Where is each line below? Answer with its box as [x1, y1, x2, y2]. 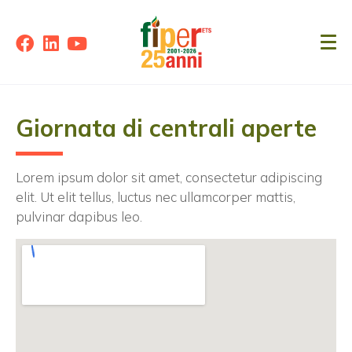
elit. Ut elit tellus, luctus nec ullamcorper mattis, [16, 189, 295, 206]
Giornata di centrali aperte [16, 113, 317, 144]
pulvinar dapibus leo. [16, 208, 142, 225]
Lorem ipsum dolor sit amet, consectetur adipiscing [16, 169, 322, 186]
